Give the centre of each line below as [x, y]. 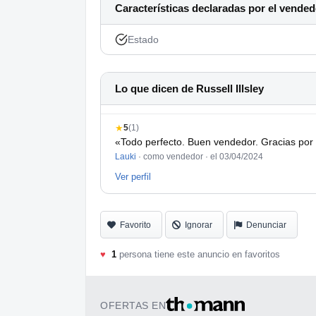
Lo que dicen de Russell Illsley [189, 89]
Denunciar [266, 225]
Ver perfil [133, 177]
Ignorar [199, 225]
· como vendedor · [173, 157]
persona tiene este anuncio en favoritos [198, 255]
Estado [143, 40]
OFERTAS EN [133, 306]
